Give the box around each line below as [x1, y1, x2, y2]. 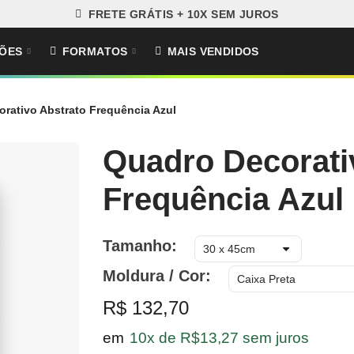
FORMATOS [62, 45, 128, 58]
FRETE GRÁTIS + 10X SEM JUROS [88, 7, 279, 21]
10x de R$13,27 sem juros [129, 330, 309, 346]
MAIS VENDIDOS [167, 45, 259, 58]
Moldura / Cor [102, 267, 205, 284]
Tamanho [102, 237, 171, 254]
